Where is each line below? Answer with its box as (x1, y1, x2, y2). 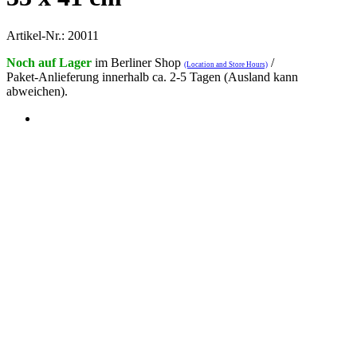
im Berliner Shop (92, 56, 184, 70)
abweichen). (6, 84, 68, 99)
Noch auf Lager (6, 56, 92, 70)
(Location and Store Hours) (184, 61, 268, 69)
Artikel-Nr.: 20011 (6, 29, 99, 43)
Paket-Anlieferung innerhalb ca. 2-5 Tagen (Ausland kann (6, 70, 298, 84)
